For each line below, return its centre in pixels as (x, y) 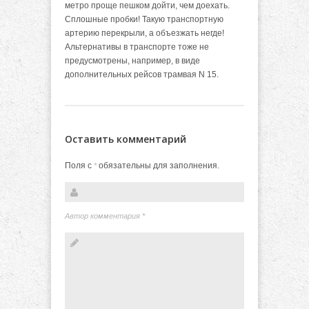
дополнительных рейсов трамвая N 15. (142, 74)
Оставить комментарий (126, 139)
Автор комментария (103, 216)
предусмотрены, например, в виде (132, 60)
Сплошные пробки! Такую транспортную (144, 19)
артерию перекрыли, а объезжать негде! (144, 33)
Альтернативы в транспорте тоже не (137, 47)
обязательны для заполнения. (158, 165)
